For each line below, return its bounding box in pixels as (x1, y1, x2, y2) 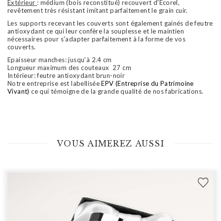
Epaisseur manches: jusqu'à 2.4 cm (7, 55, 112, 64)
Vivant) (7, 87, 30, 95)
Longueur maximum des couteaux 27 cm (7, 63, 133, 72)
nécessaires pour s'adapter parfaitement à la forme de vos (7, 35, 186, 43)
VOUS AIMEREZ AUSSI (56, 138, 165, 148)
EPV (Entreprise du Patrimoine (101, 79, 194, 87)
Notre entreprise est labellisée (7, 79, 102, 87)
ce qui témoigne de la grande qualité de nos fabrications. (29, 87, 204, 95)
